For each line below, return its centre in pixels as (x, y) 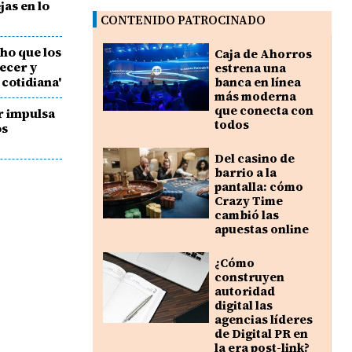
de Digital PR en (261, 334)
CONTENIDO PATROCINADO (183, 20)
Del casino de (254, 159)
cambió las (246, 215)
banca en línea (257, 82)
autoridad (244, 291)
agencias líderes (263, 320)
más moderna (255, 97)
